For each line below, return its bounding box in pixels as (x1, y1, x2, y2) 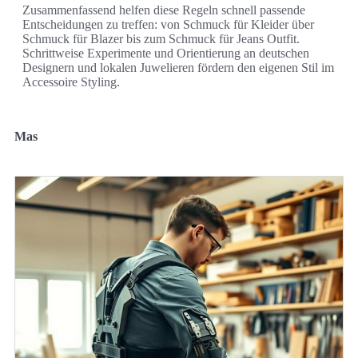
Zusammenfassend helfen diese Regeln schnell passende (22, 3, 305, 18)
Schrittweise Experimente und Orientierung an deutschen (22, 46, 309, 61)
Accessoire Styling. (22, 75, 120, 89)
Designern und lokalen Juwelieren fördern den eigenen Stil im (22, 61, 334, 75)
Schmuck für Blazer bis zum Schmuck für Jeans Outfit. (22, 32, 300, 46)
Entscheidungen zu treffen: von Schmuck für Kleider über (22, 18, 314, 32)
